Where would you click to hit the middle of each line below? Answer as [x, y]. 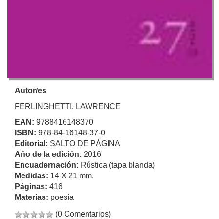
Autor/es [31, 91]
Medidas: [33, 176]
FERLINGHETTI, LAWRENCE [68, 107]
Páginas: [32, 187]
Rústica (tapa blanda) [118, 165]
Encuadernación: [48, 165]
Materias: [33, 197]
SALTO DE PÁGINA [85, 144]
